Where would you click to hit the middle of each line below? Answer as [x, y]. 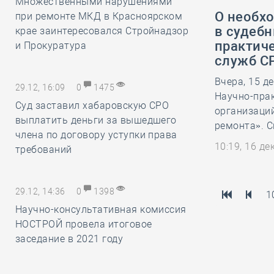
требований [44, 150]
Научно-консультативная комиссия [101, 209]
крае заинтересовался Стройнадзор [102, 31]
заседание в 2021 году [69, 239]
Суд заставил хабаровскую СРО [92, 106]
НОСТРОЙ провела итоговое [84, 224]
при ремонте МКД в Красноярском [99, 16]
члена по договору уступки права [96, 135]
